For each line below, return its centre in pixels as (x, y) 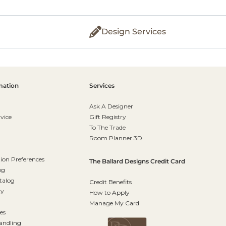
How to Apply (109, 192)
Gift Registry (107, 117)
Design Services (133, 31)
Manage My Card (114, 203)
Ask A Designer (111, 106)
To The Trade (107, 127)
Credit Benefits (110, 182)
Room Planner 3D (116, 138)
